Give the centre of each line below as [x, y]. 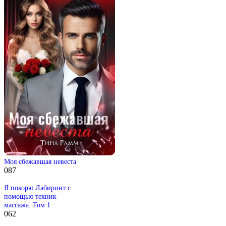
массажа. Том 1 [27, 205]
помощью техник [30, 196]
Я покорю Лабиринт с [37, 187]
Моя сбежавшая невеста [40, 161]
